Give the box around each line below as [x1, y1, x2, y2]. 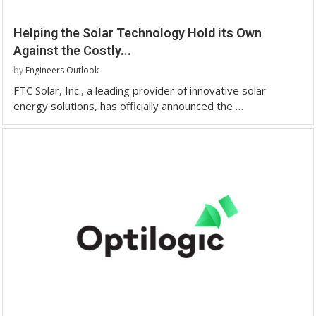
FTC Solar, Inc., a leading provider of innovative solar [13, 83, 266, 97]
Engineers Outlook [25, 63, 99, 76]
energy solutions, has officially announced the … [13, 98, 243, 113]
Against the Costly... [13, 42, 131, 58]
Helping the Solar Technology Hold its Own [13, 25, 262, 40]
